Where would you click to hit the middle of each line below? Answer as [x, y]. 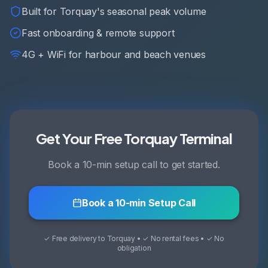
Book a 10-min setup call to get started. [134, 165]
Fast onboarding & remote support [98, 33]
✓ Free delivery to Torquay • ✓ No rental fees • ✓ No [134, 238]
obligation [134, 248]
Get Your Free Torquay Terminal [134, 138]
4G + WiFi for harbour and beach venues [114, 54]
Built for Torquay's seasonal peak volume [114, 11]
